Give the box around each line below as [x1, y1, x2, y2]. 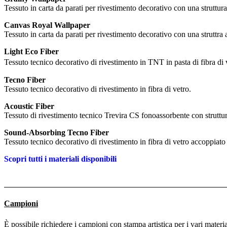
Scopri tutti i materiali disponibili [4, 155, 117, 164]
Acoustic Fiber [4, 102, 54, 111]
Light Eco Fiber [4, 47, 59, 56]
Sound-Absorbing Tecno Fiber [4, 128, 109, 137]
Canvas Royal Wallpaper [4, 21, 90, 30]
